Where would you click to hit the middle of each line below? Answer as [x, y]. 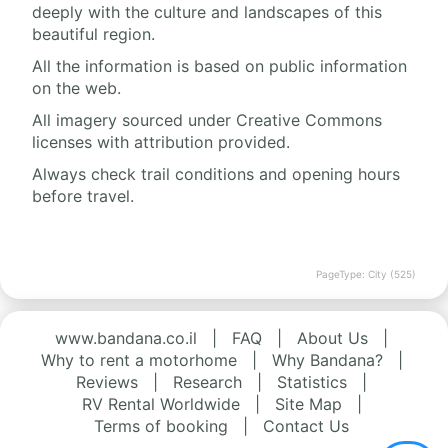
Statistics [312, 381]
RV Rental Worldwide [160, 403]
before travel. [83, 195]
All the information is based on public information [219, 65]
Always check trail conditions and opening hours [216, 173]
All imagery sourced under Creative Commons [207, 119]
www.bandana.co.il [126, 337]
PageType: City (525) [366, 273]
